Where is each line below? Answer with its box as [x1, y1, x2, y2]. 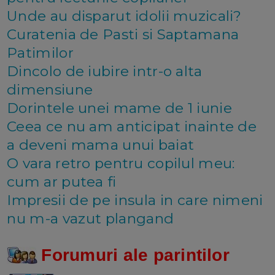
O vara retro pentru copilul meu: [7, 154, 235, 172]
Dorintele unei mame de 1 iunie [7, 99, 232, 117]
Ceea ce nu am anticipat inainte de [7, 117, 257, 135]
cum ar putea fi [7, 172, 117, 190]
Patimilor [7, 44, 74, 61]
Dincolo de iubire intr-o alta [7, 62, 203, 80]
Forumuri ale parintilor [41, 245, 235, 265]
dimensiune [7, 80, 93, 98]
